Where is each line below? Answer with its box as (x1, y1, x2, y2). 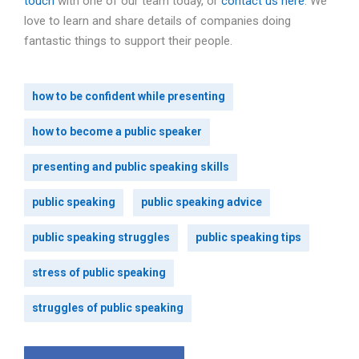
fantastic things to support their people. (24, 34, 236, 49)
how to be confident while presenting (32, 90, 225, 103)
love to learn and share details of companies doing (24, 14, 291, 29)
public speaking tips (196, 231, 301, 244)
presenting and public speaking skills (32, 160, 229, 174)
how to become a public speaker (32, 125, 202, 139)
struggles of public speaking (32, 301, 184, 315)
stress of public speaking (32, 266, 166, 280)
